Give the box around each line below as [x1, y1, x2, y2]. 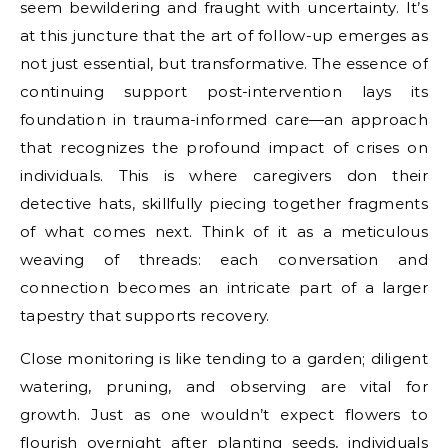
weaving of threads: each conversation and [20, 249, 428, 269]
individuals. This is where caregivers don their [20, 165, 428, 185]
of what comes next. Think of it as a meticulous [20, 221, 428, 241]
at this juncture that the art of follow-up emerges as [20, 25, 428, 45]
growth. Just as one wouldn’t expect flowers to [20, 404, 428, 424]
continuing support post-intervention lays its [20, 81, 428, 101]
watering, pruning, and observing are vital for [20, 376, 428, 396]
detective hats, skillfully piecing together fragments [20, 193, 428, 213]
